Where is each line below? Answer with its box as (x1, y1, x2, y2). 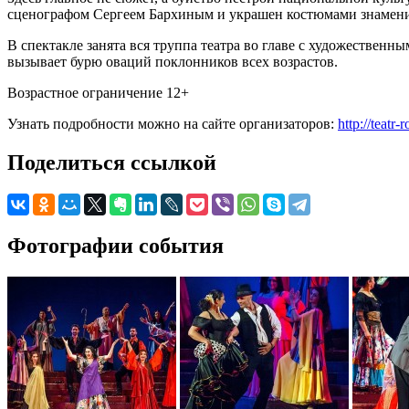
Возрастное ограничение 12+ (7, 84, 189, 100)
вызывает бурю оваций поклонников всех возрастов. (7, 53, 338, 69)
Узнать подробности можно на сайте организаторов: (7, 115, 338, 131)
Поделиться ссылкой (7, 150, 216, 174)
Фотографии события (7, 233, 224, 257)
